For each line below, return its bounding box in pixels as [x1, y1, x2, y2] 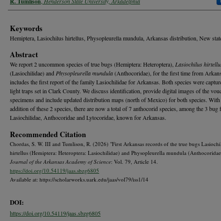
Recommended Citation [10, 128, 86, 140]
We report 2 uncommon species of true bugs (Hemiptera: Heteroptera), [10, 60, 175, 68]
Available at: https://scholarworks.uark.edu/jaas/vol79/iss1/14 [10, 175, 148, 183]
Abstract [10, 48, 38, 60]
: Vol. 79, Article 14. [111, 157, 158, 165]
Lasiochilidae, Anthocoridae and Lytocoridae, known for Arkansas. [10, 113, 166, 121]
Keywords [10, 22, 42, 34]
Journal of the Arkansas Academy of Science [10, 157, 111, 165]
